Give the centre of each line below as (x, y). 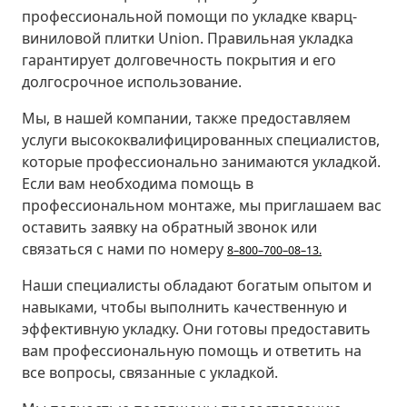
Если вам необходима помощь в (138, 183)
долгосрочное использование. (132, 81)
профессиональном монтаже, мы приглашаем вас (202, 205)
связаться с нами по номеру (124, 248)
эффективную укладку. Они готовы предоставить (196, 328)
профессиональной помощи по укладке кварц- (189, 16)
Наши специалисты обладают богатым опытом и (197, 285)
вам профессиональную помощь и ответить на (192, 350)
